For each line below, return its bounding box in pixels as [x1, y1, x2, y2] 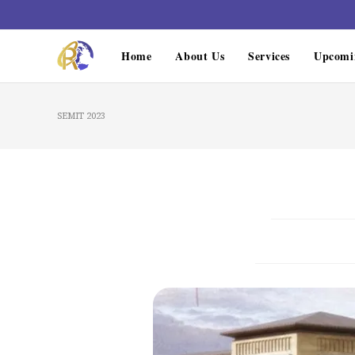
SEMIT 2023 [57, 110, 105, 122]
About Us [175, 48, 225, 64]
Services [248, 48, 291, 64]
